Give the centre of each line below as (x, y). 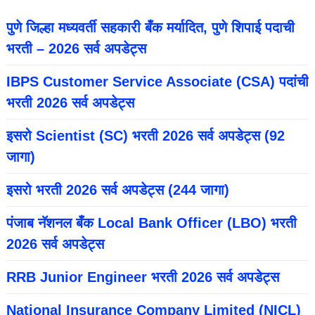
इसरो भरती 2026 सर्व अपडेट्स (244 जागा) (117, 190)
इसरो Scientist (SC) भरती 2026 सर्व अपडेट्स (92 (145, 136)
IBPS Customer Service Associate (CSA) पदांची (157, 82)
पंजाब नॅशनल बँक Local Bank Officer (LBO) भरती (151, 223)
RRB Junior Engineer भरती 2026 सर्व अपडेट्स (142, 277)
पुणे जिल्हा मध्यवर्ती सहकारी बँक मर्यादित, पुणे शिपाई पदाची (150, 28)
